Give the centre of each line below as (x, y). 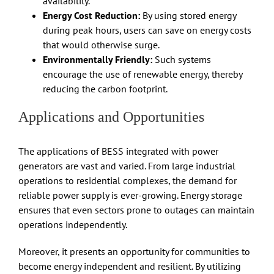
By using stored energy (188, 15)
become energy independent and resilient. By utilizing (130, 266)
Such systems (182, 59)
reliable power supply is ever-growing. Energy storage (130, 195)
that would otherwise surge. (101, 44)
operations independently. (73, 225)
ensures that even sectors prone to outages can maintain (136, 210)
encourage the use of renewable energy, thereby (143, 74)
